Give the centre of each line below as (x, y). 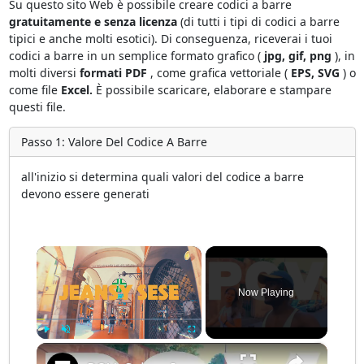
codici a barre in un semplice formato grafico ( (136, 56)
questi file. (37, 107)
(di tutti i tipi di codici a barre (258, 22)
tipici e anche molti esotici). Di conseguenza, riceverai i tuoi (170, 39)
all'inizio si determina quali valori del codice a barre (162, 177)
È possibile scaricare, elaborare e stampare (212, 90)
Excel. (76, 90)
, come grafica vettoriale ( (219, 73)
